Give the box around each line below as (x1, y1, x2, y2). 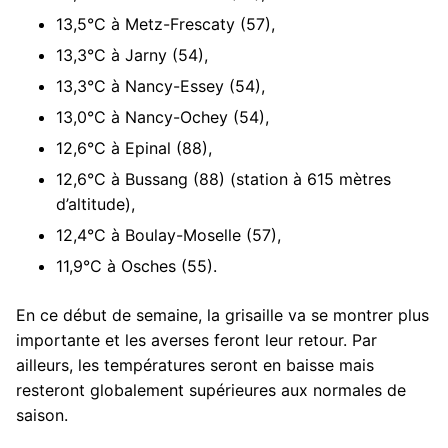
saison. (16, 404, 68, 425)
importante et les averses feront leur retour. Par (16, 329, 377, 350)
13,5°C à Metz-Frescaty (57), (56, 13, 275, 34)
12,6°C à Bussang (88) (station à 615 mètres (56, 168, 391, 189)
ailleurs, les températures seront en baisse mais (16, 354, 374, 375)
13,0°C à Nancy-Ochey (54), (56, 106, 269, 127)
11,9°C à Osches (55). (56, 255, 217, 276)
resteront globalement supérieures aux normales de (16, 379, 406, 400)
